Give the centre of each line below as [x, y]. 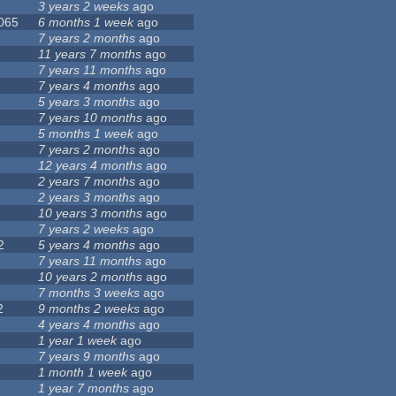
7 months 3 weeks [89, 293]
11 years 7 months [90, 54]
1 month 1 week [83, 373]
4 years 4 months [87, 325]
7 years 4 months [87, 86]
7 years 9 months [87, 357]
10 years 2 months [91, 277]
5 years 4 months [87, 245]
